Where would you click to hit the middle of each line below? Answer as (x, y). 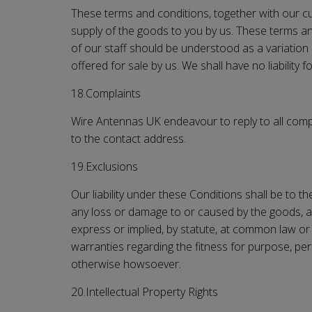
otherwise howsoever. (126, 264)
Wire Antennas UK (116, 121)
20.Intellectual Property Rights (145, 291)
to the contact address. (128, 138)
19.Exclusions (104, 166)
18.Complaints (106, 93)
